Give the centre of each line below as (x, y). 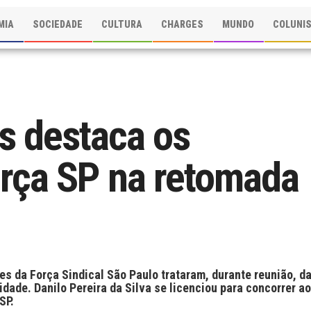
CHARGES (183, 24)
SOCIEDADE (58, 24)
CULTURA (122, 24)
